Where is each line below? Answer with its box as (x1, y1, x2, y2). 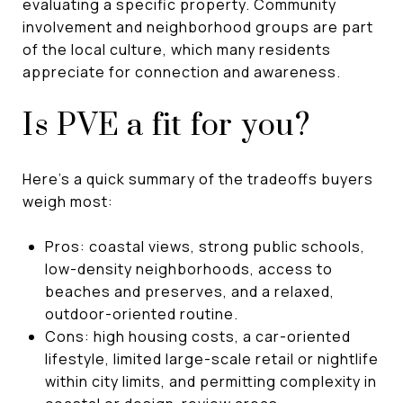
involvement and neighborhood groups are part (22, 16, 373, 37)
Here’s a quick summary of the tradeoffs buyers (22, 168, 373, 189)
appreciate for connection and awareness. (22, 61, 341, 82)
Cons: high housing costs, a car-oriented (44, 326, 351, 346)
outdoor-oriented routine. (44, 303, 238, 324)
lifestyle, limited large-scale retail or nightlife (44, 348, 379, 369)
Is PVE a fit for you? (22, 105, 310, 146)
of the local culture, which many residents (22, 39, 331, 59)
